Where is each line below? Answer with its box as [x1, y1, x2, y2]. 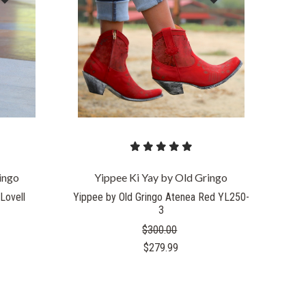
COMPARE [138, 11, 184, 22]
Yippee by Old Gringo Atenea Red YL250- [72, 191, 249, 204]
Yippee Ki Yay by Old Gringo [94, 170, 228, 184]
